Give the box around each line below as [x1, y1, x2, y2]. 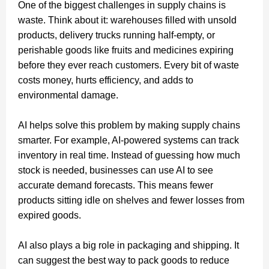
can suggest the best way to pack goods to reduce [18, 255, 229, 265]
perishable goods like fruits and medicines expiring [18, 44, 234, 55]
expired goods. [18, 210, 81, 220]
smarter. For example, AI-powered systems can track [18, 134, 239, 145]
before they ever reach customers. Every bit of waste [18, 59, 239, 70]
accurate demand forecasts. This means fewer [18, 180, 213, 190]
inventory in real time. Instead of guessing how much [18, 150, 240, 160]
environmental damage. [18, 89, 118, 100]
